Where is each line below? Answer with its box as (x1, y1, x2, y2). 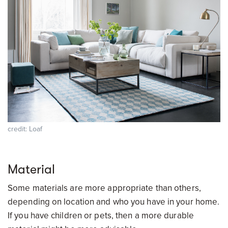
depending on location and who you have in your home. (8, 196, 220, 207)
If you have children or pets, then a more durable (8, 210, 194, 221)
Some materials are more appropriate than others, (8, 182, 201, 193)
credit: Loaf (8, 124, 42, 133)
